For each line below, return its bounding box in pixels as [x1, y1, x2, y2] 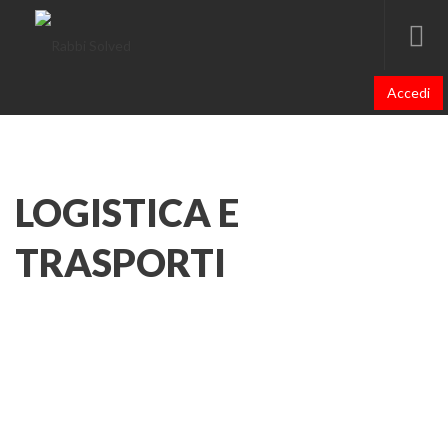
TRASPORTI [15, 239, 226, 285]
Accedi [387, 84, 430, 101]
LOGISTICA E [15, 189, 239, 235]
